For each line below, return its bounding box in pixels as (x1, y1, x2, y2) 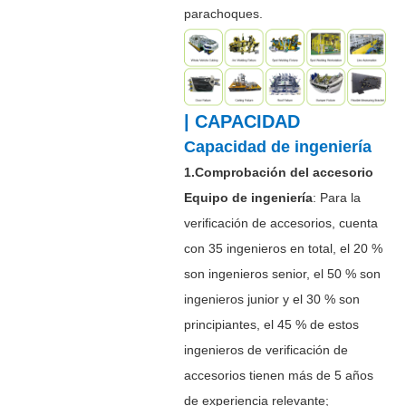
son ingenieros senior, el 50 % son (183, 266, 381, 281)
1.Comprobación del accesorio (183, 164, 373, 179)
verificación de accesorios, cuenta (183, 215, 378, 230)
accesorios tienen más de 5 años (183, 367, 373, 382)
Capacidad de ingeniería (183, 137, 376, 156)
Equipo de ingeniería (183, 189, 313, 205)
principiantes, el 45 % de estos (183, 316, 359, 332)
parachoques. (183, 5, 263, 21)
